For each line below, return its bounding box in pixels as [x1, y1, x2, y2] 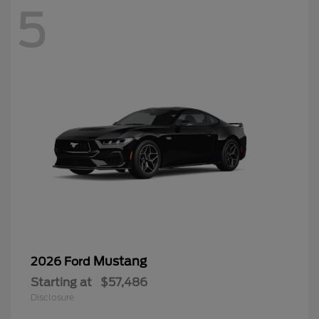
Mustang [93, 253, 147, 268]
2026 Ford [31, 254, 93, 268]
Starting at [31, 275, 92, 289]
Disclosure [31, 291, 74, 303]
